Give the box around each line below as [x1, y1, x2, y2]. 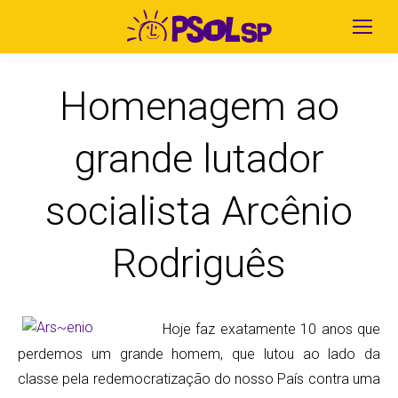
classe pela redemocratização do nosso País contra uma [18, 370, 380, 387]
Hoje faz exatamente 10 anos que [163, 321, 380, 338]
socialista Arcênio [45, 187, 353, 235]
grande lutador [74, 135, 324, 182]
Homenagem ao [59, 83, 339, 130]
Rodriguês [112, 240, 286, 287]
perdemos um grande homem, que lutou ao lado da [18, 346, 380, 362]
